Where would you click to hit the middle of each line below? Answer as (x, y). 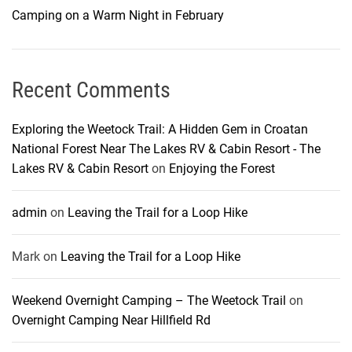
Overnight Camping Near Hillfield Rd (111, 320)
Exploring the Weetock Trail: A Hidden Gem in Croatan (160, 129)
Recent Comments (91, 90)
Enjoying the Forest (222, 168)
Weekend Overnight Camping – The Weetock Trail (149, 300)
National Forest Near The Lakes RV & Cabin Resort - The (166, 148)
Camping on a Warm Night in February (118, 15)
